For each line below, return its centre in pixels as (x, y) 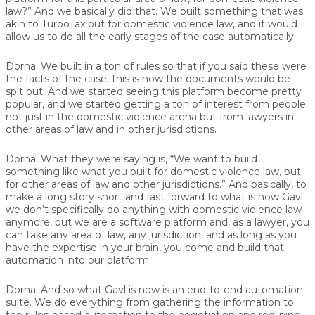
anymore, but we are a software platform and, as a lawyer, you (157, 222)
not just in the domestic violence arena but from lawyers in (150, 116)
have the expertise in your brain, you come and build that (145, 247)
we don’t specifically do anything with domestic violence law (154, 209)
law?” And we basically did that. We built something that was (154, 11)
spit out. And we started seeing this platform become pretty (154, 91)
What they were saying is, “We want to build (148, 159)
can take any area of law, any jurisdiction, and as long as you (151, 234)
